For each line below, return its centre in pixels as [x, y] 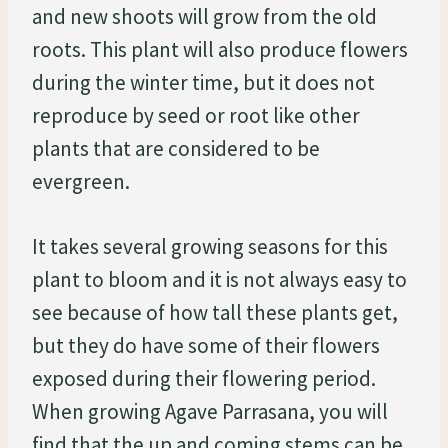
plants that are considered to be [176, 148]
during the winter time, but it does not [203, 82]
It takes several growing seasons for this [210, 246]
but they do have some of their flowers [206, 345]
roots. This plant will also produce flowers [220, 49]
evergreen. [81, 181]
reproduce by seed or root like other [196, 115]
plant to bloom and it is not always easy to [219, 279]
